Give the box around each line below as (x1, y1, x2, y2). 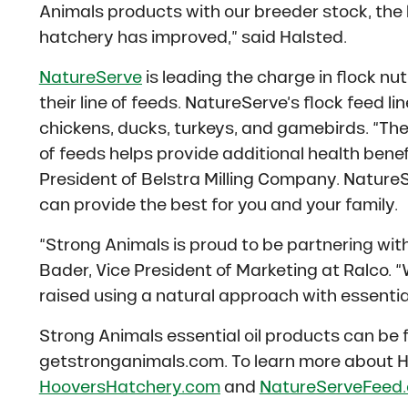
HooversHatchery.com (38, 378, 220, 397)
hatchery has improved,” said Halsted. (38, 28, 347, 47)
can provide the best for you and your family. (38, 196, 398, 215)
